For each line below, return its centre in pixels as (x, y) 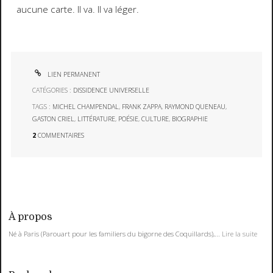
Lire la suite (240, 233)
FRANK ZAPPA (142, 107)
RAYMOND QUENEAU (195, 107)
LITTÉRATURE (97, 119)
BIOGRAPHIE (190, 119)
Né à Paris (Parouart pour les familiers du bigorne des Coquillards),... (115, 233)
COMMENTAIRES (61, 135)
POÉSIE (129, 119)
